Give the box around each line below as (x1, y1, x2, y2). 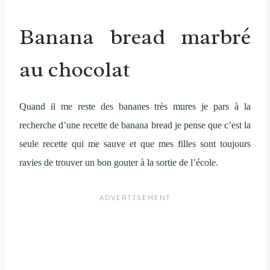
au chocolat (19, 55, 130, 84)
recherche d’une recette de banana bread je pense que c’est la (19, 120, 251, 131)
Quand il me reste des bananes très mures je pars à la (19, 101, 251, 112)
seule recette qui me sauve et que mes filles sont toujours (19, 139, 251, 149)
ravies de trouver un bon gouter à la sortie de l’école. (19, 157, 218, 168)
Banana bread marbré (19, 23, 251, 51)
